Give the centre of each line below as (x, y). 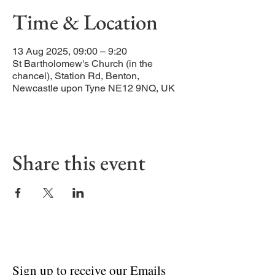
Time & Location (85, 22)
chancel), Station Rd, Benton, (76, 76)
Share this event (79, 162)
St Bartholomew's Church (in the (83, 64)
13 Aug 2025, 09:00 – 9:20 (70, 51)
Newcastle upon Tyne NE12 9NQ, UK (94, 88)
